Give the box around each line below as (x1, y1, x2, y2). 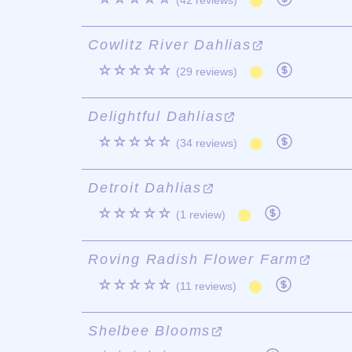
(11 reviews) (176, 280, 236, 292)
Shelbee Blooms (88, 323, 211, 339)
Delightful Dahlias (88, 108, 224, 124)
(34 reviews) (176, 137, 237, 149)
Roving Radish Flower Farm (88, 251, 299, 267)
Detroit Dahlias (88, 180, 203, 196)
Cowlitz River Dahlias (88, 37, 251, 53)
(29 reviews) (176, 65, 237, 78)
